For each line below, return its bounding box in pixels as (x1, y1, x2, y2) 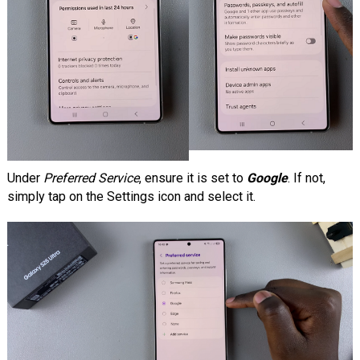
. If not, (287, 170, 325, 186)
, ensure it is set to (138, 170, 243, 186)
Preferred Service (43, 170, 139, 186)
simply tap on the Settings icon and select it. (6, 188, 256, 204)
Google (243, 170, 288, 186)
